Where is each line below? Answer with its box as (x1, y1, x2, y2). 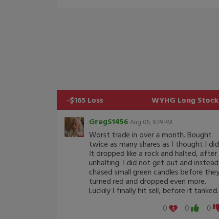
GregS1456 (89, 115, 128, 127)
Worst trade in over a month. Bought (89, 129, 212, 140)
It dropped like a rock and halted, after (89, 147, 217, 159)
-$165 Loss (67, 94, 103, 106)
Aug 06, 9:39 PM (130, 117, 173, 127)
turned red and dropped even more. (89, 175, 206, 187)
